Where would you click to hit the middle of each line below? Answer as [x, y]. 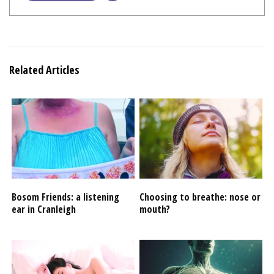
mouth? [155, 209]
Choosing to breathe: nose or [200, 197]
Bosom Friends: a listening [66, 197]
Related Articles [44, 69]
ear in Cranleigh [44, 209]
